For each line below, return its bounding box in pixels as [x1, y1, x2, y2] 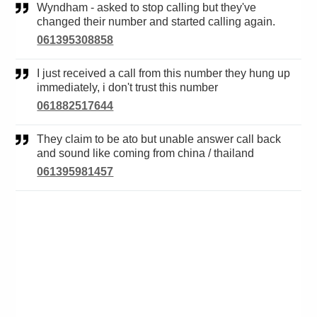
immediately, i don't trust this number [37, 81, 219, 94]
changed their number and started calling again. [37, 16, 276, 28]
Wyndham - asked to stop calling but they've [37, 1, 48, 14]
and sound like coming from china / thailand [37, 147, 255, 160]
